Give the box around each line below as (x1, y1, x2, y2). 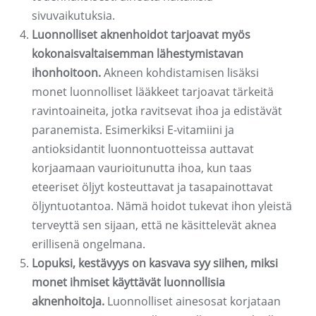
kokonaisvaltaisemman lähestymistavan (32, 46, 243, 62)
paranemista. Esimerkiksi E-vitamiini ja (32, 122, 234, 138)
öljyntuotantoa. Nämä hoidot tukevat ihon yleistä (32, 198, 292, 214)
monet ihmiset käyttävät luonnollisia (32, 274, 225, 291)
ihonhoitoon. (32, 65, 101, 81)
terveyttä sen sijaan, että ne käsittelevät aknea (32, 217, 276, 233)
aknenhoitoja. (32, 293, 104, 310)
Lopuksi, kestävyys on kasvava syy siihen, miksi (32, 255, 278, 272)
